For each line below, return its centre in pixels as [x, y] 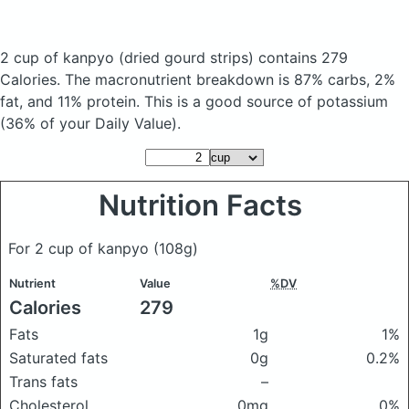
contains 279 [301, 58]
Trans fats [43, 382]
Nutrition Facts [204, 205]
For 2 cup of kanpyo [81, 248]
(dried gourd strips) [186, 58]
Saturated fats [58, 358]
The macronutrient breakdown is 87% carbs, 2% [230, 79]
